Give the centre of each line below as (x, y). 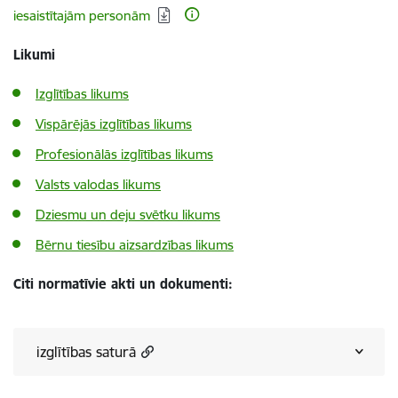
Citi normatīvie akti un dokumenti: (123, 284)
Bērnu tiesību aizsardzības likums (135, 245)
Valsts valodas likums (98, 184)
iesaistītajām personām (82, 16)
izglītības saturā (86, 352)
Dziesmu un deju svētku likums (128, 215)
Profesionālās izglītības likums (124, 154)
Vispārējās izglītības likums (114, 124)
